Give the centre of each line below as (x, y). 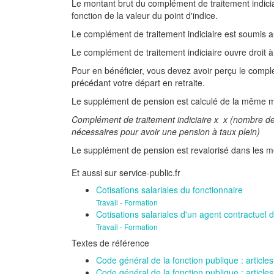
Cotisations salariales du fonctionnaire (169, 190)
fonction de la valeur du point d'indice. (145, 15)
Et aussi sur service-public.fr (126, 172)
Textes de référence (110, 243)
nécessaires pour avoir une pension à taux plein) (166, 131)
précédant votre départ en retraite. (138, 83)
